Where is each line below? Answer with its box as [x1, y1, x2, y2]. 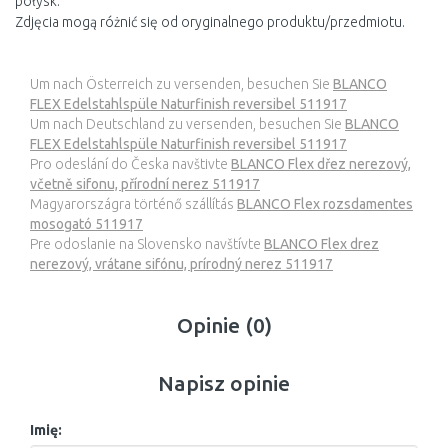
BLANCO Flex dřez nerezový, [231, 156, 411, 172]
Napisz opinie [158, 371, 290, 395]
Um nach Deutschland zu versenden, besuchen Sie [30, 116, 345, 132]
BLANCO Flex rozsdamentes [237, 196, 413, 212]
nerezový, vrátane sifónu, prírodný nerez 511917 [30, 256, 333, 272]
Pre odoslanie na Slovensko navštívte [30, 236, 264, 252]
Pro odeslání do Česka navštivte [30, 156, 231, 172]
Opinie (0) [176, 313, 272, 337]
